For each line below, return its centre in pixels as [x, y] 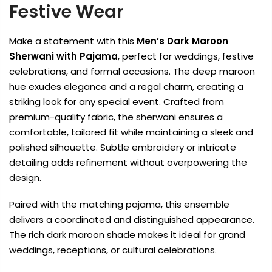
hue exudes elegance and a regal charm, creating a [126, 86]
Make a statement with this [73, 41]
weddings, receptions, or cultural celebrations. [113, 250]
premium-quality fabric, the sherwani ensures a [116, 117]
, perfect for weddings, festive [186, 56]
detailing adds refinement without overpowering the [128, 162]
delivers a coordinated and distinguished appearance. [132, 220]
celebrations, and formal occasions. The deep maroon [132, 71]
